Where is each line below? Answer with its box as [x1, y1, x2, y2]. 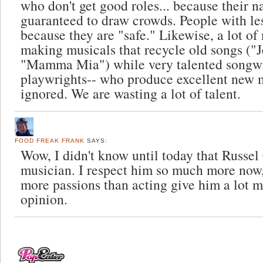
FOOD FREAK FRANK [15, 137, 85, 144]
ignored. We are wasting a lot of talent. [21, 84, 241, 103]
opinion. [21, 190, 68, 208]
